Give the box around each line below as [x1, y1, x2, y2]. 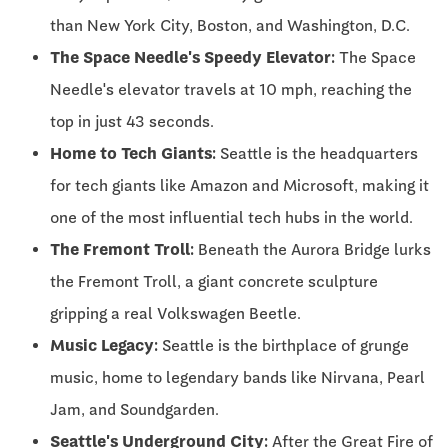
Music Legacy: [50, 335, 158, 355]
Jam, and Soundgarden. [50, 399, 219, 419]
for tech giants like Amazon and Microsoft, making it [50, 175, 429, 195]
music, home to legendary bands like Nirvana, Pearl [50, 367, 425, 387]
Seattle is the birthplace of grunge [158, 335, 409, 355]
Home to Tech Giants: [50, 143, 216, 163]
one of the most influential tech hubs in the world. [50, 207, 413, 227]
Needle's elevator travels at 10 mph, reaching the [50, 79, 412, 99]
